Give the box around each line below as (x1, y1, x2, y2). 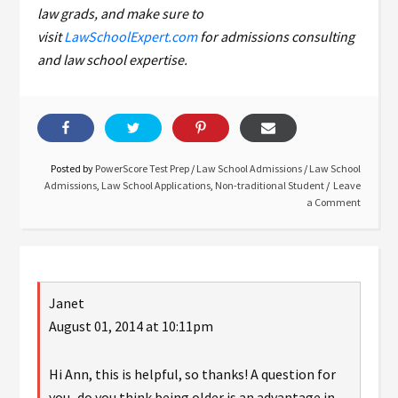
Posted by (50, 162, 95, 176)
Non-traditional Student (214, 179, 324, 193)
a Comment (306, 195, 361, 210)
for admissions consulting (197, 28, 355, 46)
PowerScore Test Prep (94, 162, 189, 176)
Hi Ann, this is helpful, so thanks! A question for (49, 365, 337, 384)
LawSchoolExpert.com (64, 28, 198, 46)
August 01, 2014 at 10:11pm (49, 317, 214, 336)
